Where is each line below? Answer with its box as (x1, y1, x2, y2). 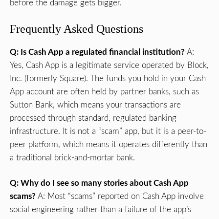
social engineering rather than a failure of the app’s (10, 205, 191, 214)
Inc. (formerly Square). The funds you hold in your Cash (10, 74, 206, 83)
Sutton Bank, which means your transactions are (10, 100, 181, 109)
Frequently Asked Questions (10, 22, 143, 35)
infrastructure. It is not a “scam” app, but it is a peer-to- (10, 127, 206, 135)
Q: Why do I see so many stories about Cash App (10, 179, 189, 188)
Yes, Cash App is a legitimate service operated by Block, (10, 61, 209, 69)
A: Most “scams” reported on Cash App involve (36, 192, 204, 201)
